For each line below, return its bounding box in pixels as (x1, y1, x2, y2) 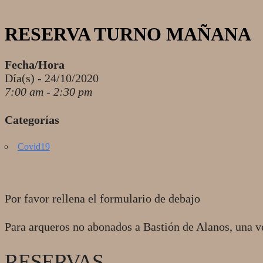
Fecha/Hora (5, 58, 65, 71)
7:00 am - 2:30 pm (5, 85, 92, 98)
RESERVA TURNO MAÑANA (5, 23, 251, 45)
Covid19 (18, 141, 50, 151)
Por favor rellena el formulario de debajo (5, 191, 200, 205)
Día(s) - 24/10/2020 (5, 71, 99, 85)
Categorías (5, 113, 59, 126)
